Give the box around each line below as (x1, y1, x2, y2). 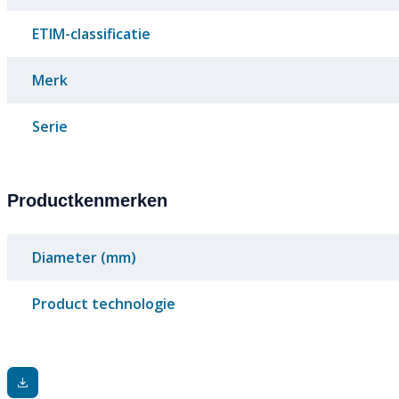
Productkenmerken (7, 191, 167, 211)
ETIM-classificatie (32, 24, 151, 45)
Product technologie (32, 294, 175, 314)
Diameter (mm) (32, 248, 136, 268)
